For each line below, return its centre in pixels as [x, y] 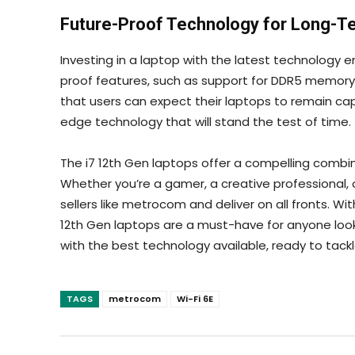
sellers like [90, 204]
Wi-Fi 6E [195, 299]
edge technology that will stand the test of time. [206, 122]
